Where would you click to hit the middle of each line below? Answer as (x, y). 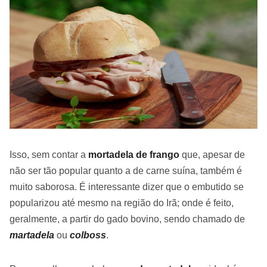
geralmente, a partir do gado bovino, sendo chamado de (127, 219)
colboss (88, 235)
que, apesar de (212, 154)
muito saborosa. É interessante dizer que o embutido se (127, 187)
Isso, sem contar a (49, 154)
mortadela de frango (134, 154)
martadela (32, 235)
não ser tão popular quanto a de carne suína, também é (126, 170)
